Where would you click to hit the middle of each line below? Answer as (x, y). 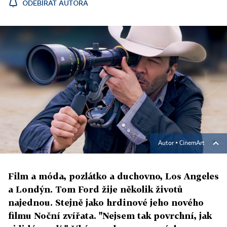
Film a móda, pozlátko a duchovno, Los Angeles (113, 176)
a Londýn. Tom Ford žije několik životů (96, 190)
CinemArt (192, 144)
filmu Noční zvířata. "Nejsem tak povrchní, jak (110, 216)
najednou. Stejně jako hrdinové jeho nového (106, 203)
